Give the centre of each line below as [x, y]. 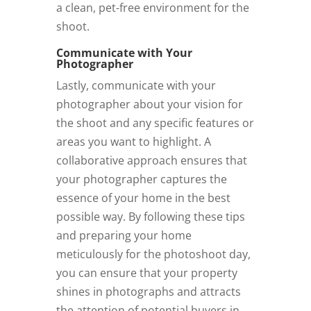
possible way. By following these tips [150, 216]
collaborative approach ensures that [151, 160]
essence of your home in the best [143, 197]
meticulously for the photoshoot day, [153, 254]
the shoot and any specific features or [155, 123]
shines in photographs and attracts [148, 291]
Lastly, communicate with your [136, 85]
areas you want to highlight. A [133, 141]
